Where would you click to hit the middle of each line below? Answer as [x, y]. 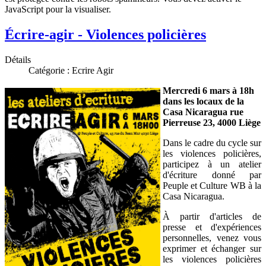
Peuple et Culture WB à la [212, 185]
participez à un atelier [212, 164]
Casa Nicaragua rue [203, 112]
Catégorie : [50, 70]
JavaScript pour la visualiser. [58, 9]
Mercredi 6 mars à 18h [208, 90]
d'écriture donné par [212, 175]
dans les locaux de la [203, 101]
